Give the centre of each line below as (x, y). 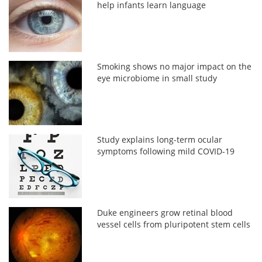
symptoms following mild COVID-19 (166, 151)
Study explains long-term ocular (160, 139)
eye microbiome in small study (157, 78)
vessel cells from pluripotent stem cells (174, 224)
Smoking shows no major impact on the (175, 66)
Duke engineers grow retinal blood (165, 212)
